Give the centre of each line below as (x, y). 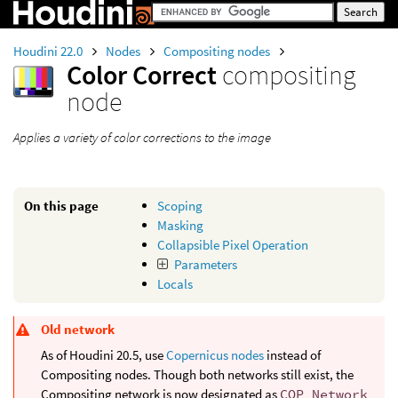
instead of (292, 355)
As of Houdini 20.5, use (103, 355)
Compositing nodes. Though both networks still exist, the (197, 375)
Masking (180, 225)
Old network (78, 329)
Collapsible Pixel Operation (233, 245)
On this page (61, 206)
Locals (175, 284)
